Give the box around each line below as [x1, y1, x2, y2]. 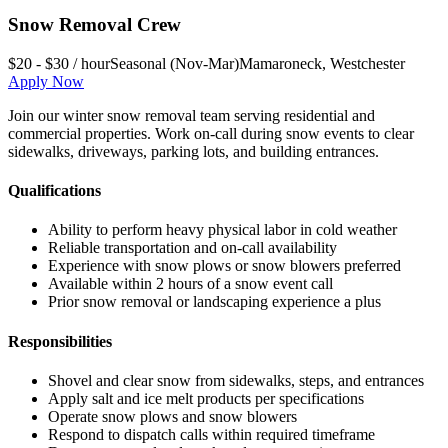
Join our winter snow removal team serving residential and [8, 106, 375, 124]
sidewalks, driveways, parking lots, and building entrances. [8, 142, 379, 160]
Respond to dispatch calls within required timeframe [48, 425, 375, 443]
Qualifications [8, 182, 101, 200]
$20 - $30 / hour [8, 54, 110, 72]
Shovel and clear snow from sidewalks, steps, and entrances [48, 371, 424, 389]
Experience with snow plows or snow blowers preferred [48, 257, 401, 275]
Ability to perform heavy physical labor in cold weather [48, 221, 397, 239]
